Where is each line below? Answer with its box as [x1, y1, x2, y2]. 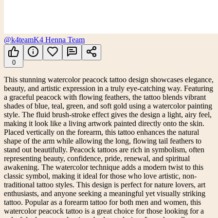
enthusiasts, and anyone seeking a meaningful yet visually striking [4, 189, 205, 198]
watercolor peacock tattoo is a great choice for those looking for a [4, 207, 204, 216]
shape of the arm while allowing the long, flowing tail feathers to [4, 137, 201, 145]
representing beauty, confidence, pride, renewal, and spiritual [4, 154, 190, 163]
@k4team [4, 36, 34, 44]
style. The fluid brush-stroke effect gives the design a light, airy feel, [4, 110, 212, 119]
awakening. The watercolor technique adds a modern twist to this [4, 163, 203, 172]
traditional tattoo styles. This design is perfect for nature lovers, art [4, 181, 205, 189]
